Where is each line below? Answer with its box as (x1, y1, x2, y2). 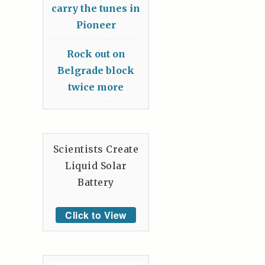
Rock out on (66, 47, 125, 60)
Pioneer (76, 18, 116, 31)
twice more (68, 80, 124, 93)
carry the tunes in (51, 2, 140, 14)
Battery (77, 176, 114, 188)
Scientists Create (53, 143, 139, 155)
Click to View (65, 208, 127, 222)
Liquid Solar (65, 159, 127, 172)
